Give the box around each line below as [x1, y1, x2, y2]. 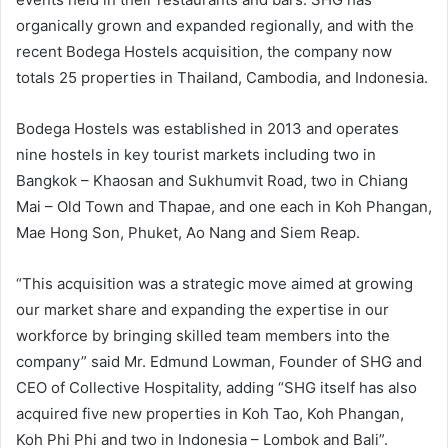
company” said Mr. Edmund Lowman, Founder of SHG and [16, 352, 422, 372]
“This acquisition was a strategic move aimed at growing [16, 274, 413, 294]
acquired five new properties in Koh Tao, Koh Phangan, [16, 404, 404, 424]
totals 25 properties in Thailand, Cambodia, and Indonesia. [16, 68, 428, 88]
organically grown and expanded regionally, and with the [16, 16, 414, 36]
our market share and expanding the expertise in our [16, 300, 389, 320]
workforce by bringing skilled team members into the [16, 326, 390, 346]
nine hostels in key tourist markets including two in [16, 145, 376, 165]
